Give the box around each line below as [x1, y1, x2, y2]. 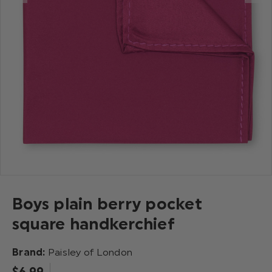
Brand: [12, 246, 48, 258]
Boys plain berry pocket [12, 194, 202, 214]
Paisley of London [47, 246, 132, 258]
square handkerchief [12, 214, 175, 234]
